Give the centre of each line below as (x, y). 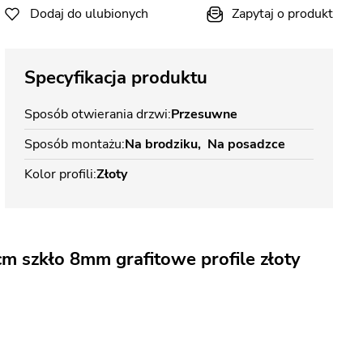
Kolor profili (59, 174)
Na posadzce (246, 144)
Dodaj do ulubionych (89, 14)
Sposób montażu (73, 144)
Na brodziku (161, 144)
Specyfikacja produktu (116, 78)
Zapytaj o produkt (282, 14)
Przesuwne (204, 114)
